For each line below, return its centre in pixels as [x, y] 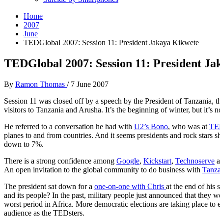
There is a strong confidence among [60, 161]
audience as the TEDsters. [44, 213]
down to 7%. [24, 144]
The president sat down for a [49, 186]
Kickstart [157, 161]
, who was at [189, 126]
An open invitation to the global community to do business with [103, 169]
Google [128, 161]
